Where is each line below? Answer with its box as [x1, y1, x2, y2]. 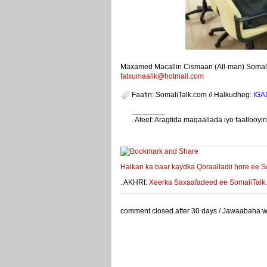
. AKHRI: [120, 178, 149, 187]
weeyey [132, 125, 157, 133]
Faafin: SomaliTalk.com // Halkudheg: [132, 91, 253, 99]
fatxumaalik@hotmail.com [120, 72, 204, 80]
